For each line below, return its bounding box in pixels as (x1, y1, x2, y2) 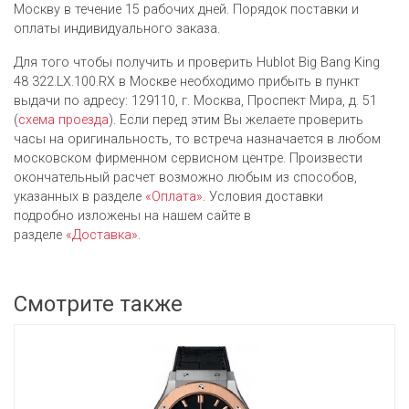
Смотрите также (14, 290, 183, 317)
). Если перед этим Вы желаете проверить (109, 111, 363, 128)
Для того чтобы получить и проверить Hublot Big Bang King (14, 54, 380, 70)
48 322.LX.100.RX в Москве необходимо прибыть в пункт (14, 73, 360, 89)
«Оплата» (145, 188, 203, 204)
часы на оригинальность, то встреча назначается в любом (14, 131, 381, 147)
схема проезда (18, 111, 109, 128)
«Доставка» (66, 226, 138, 243)
